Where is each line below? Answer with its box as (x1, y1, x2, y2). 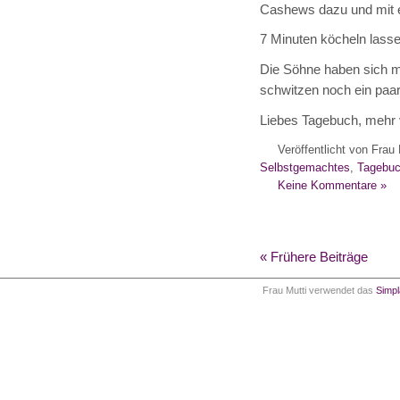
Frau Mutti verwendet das (262, 285, 376, 296)
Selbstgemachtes (259, 160, 350, 174)
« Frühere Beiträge (259, 250, 368, 265)
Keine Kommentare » (277, 178, 387, 192)
